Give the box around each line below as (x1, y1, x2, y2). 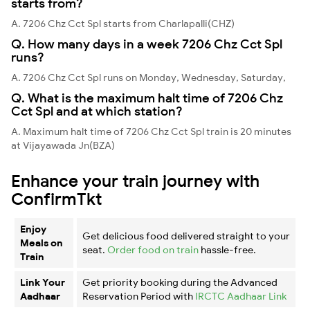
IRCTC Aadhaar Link (195, 289, 286, 302)
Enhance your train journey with (11, 170, 259, 191)
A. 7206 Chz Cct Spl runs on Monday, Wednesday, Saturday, (11, 71, 286, 84)
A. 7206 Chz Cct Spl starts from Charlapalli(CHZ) (11, 17, 235, 30)
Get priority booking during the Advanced (82, 275, 277, 289)
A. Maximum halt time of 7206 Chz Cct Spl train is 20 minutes (11, 125, 291, 138)
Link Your (20, 275, 65, 289)
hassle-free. (199, 243, 256, 256)
